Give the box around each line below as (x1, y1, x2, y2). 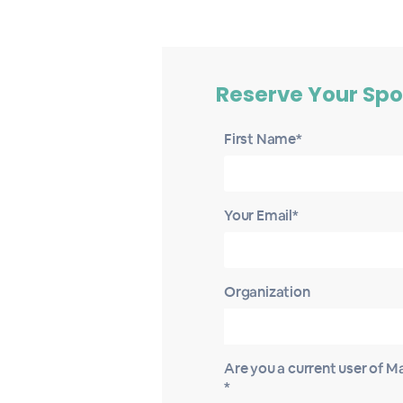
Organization (224, 282, 310, 301)
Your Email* (224, 206, 299, 225)
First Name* (224, 130, 302, 148)
